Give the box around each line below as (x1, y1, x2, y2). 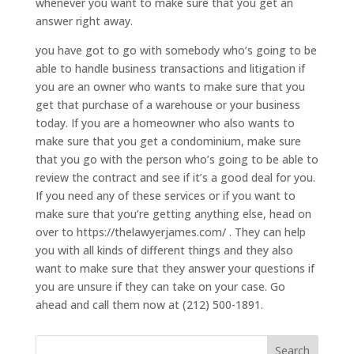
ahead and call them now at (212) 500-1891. (35, 296, 263, 312)
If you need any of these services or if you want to (35, 187, 296, 203)
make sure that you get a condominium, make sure (35, 133, 301, 149)
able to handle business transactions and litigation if (35, 60, 305, 76)
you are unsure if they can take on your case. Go (35, 278, 285, 294)
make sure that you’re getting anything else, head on (35, 205, 311, 221)
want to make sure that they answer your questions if (35, 260, 314, 276)
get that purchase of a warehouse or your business (35, 96, 300, 112)
